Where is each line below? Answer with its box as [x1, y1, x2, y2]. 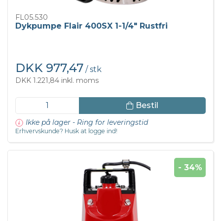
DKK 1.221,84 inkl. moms [15, 76, 99, 85]
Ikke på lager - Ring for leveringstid [26, 118, 148, 127]
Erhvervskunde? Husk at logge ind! [15, 127, 117, 135]
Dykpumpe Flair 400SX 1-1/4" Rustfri [15, 21, 168, 31]
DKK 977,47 [15, 61, 83, 75]
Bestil [135, 100, 158, 110]
